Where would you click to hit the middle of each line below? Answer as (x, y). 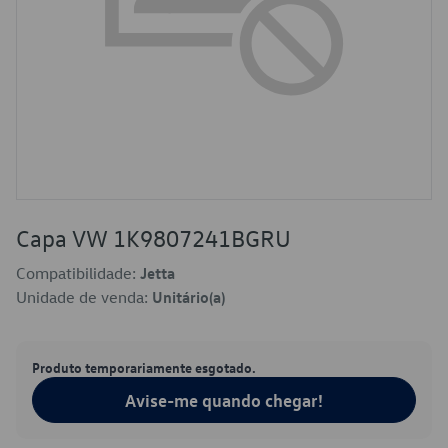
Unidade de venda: (84, 297)
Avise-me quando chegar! (224, 400)
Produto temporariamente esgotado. (144, 367)
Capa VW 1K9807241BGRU (153, 238)
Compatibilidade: (78, 273)
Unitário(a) (188, 297)
